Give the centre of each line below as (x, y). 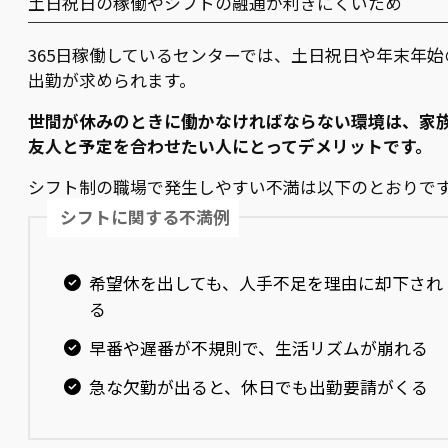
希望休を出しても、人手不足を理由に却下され (265, 283)
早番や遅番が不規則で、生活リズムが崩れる (258, 348)
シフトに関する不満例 (145, 216)
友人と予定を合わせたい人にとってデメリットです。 (230, 145)
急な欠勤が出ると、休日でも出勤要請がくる (258, 386)
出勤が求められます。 (112, 79)
